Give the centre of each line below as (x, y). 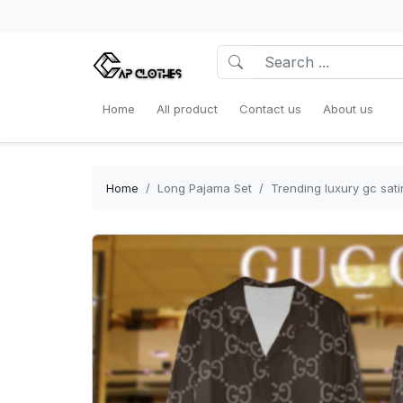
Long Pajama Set (205, 188)
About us (348, 109)
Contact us (270, 109)
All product (187, 109)
